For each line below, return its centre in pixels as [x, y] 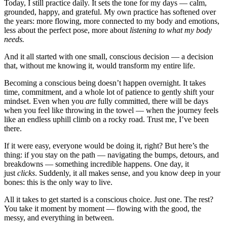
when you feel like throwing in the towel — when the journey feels [111, 110]
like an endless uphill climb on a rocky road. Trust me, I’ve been [106, 119]
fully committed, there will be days [152, 101]
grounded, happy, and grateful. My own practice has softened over [110, 12]
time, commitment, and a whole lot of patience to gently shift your [109, 92]
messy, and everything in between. [59, 217]
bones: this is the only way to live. [58, 182]
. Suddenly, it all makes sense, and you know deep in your [128, 173]
